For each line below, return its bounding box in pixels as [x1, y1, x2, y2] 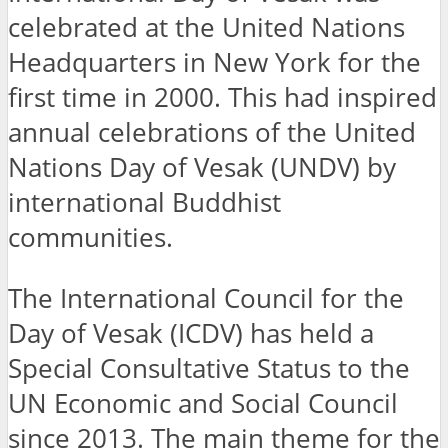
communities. [8, 220, 173, 256]
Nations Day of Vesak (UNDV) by [8, 150, 396, 186]
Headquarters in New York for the [8, 45, 421, 81]
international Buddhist [8, 185, 281, 221]
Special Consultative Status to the [8, 350, 410, 386]
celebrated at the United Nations [8, 10, 405, 46]
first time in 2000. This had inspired [8, 80, 437, 116]
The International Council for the [8, 280, 404, 316]
